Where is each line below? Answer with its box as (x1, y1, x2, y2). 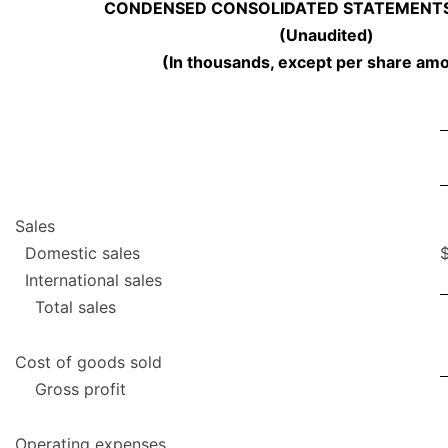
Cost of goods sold (15, 352, 162, 373)
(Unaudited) (279, 25, 374, 46)
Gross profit (35, 379, 126, 400)
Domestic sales (25, 243, 140, 264)
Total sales (35, 297, 116, 318)
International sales (25, 270, 162, 291)
